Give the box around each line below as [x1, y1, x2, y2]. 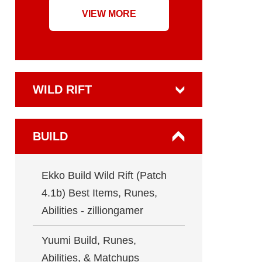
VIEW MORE [81, 8, 136, 19]
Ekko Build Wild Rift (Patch [42, 169, 167, 181]
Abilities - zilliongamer [42, 204, 143, 216]
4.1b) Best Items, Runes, [42, 187, 157, 199]
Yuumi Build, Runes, [42, 234, 136, 246]
